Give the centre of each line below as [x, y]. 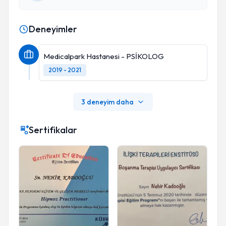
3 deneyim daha [107, 102]
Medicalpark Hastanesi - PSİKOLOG [104, 56]
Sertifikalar [53, 130]
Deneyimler [53, 29]
